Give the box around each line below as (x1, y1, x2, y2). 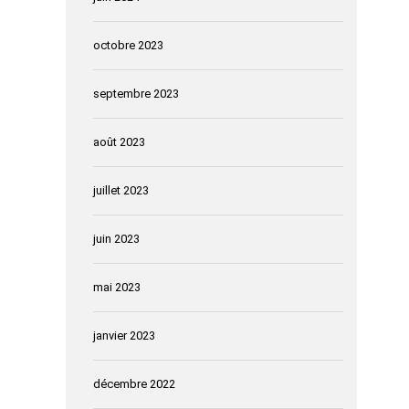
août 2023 (93, 134, 145, 149)
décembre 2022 (93, 376, 175, 391)
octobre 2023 (93, 37, 163, 52)
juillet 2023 (93, 183, 149, 197)
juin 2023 (93, 231, 140, 246)
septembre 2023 (93, 86, 179, 100)
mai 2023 (93, 279, 141, 294)
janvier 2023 (93, 328, 155, 342)
